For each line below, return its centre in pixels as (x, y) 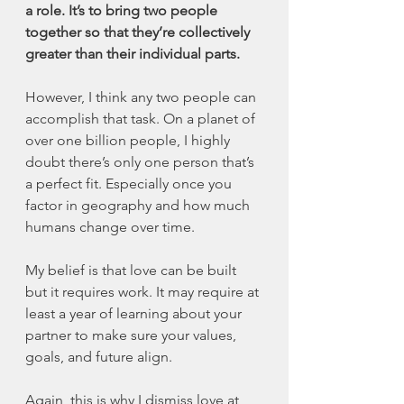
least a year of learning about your (135, 313)
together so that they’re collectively (139, 32)
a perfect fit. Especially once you (130, 183)
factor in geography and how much (139, 205)
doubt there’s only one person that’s (142, 161)
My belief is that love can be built (133, 270)
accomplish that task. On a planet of (142, 118)
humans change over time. (112, 226)
